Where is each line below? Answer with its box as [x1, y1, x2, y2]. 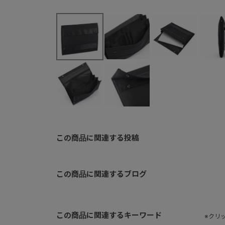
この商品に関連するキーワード [56, 210, 162, 220]
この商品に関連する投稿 [56, 133, 139, 143]
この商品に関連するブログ [56, 169, 147, 179]
